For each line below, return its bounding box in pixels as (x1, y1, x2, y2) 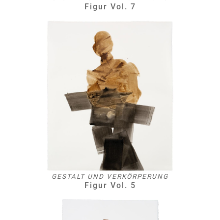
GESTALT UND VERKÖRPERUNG (52, 172, 168, 180)
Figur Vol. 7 (84, 1, 136, 11)
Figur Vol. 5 (84, 180, 136, 190)
